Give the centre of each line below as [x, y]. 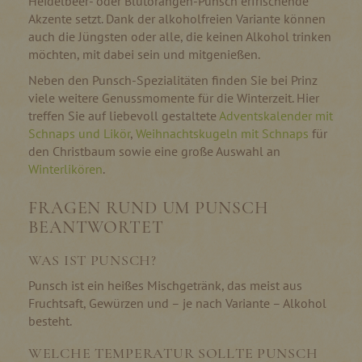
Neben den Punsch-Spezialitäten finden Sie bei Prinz [173, 80]
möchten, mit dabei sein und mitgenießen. [144, 54]
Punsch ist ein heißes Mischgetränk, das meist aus [165, 285]
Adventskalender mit [276, 115]
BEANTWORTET [96, 227]
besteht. [50, 320]
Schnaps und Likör [79, 133]
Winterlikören [65, 168]
